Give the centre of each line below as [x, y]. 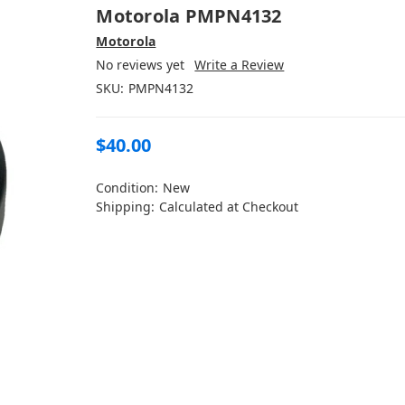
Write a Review [240, 64]
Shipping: [126, 206]
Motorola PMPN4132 [189, 15]
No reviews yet [141, 64]
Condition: [127, 187]
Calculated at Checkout [229, 206]
